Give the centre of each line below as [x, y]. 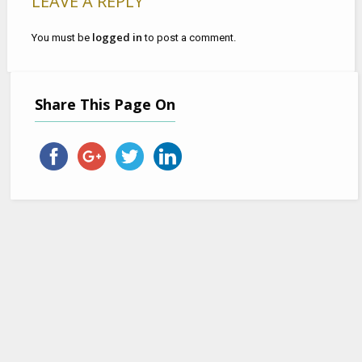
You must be [61, 37]
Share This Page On [109, 104]
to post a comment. [189, 37]
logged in [117, 37]
